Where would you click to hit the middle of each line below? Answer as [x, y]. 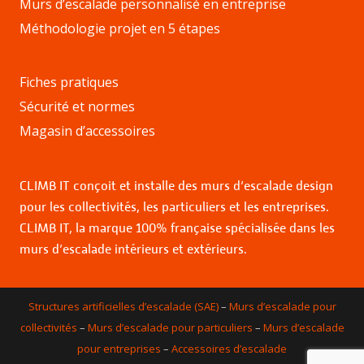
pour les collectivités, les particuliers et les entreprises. [174, 207]
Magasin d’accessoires [87, 130]
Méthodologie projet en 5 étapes [120, 28]
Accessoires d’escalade [229, 348]
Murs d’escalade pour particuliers [170, 327]
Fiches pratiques [69, 82]
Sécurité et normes [77, 106]
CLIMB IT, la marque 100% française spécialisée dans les [177, 228]
